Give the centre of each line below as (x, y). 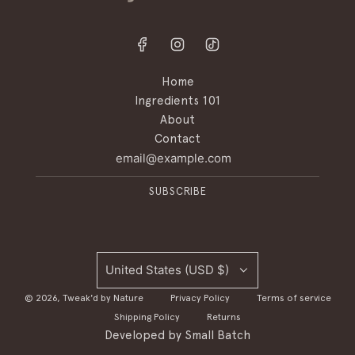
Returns (224, 317)
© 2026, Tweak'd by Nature (84, 298)
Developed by (145, 336)
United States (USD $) (167, 270)
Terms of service (294, 298)
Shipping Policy (147, 317)
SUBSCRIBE (177, 193)
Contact (177, 139)
